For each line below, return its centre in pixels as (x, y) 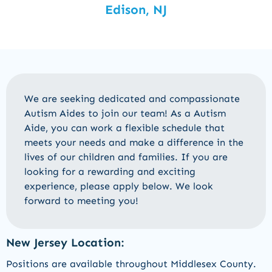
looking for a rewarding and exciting (110, 172)
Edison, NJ (136, 10)
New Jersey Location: (65, 243)
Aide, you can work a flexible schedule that (124, 128)
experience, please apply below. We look (119, 186)
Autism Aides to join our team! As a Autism (125, 113)
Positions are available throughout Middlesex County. (131, 264)
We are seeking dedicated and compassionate (132, 99)
